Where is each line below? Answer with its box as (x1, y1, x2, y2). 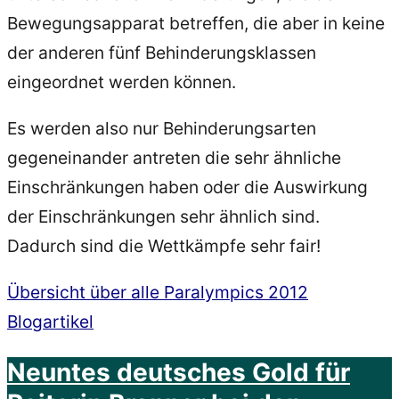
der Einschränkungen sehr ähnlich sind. (7, 205, 320, 227)
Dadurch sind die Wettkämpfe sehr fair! (7, 234, 321, 256)
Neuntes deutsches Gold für (7, 357, 350, 388)
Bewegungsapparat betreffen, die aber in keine (7, 12, 385, 34)
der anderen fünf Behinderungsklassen (7, 41, 316, 63)
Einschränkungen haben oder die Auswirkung (7, 175, 368, 198)
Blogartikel (7, 311, 94, 333)
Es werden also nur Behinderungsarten (7, 117, 316, 139)
